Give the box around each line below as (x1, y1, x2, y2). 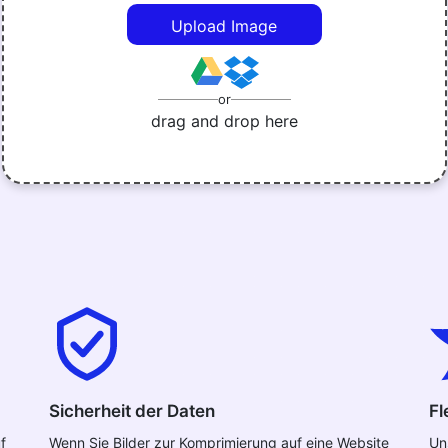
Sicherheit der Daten (49, 401, 215, 421)
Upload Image (171, 16, 277, 36)
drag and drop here (150, 111, 298, 131)
